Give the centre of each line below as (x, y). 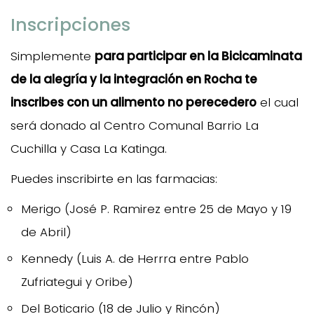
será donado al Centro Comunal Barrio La (135, 125)
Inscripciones (70, 25)
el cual (278, 102)
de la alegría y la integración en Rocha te (134, 79)
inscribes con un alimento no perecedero (134, 102)
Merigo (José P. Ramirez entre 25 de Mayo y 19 (156, 209)
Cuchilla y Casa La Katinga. (89, 148)
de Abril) (46, 232)
